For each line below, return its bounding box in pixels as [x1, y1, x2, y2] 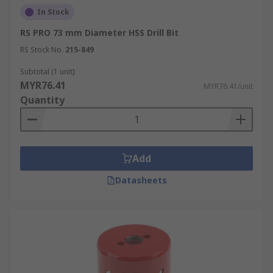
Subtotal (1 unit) [20, 66, 74, 77]
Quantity [20, 93, 65, 107]
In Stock [37, 7, 69, 17]
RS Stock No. [20, 44, 63, 55]
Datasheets [115, 174, 167, 186]
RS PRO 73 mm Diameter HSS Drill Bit [20, 27, 179, 38]
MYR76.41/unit [204, 81, 253, 91]
